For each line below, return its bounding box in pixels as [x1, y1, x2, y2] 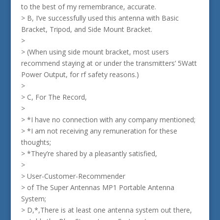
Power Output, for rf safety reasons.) [21, 70, 139, 79]
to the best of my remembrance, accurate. [21, 2, 156, 11]
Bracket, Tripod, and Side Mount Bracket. [21, 25, 152, 34]
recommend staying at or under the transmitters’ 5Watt [21, 58, 197, 68]
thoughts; [21, 137, 51, 147]
